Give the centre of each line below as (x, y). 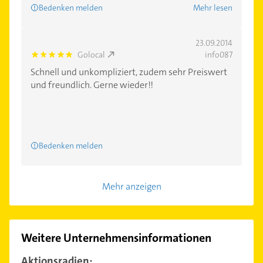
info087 (219, 55)
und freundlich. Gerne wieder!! (92, 85)
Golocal (91, 55)
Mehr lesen (213, 8)
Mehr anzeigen (131, 187)
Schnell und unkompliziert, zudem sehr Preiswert (129, 72)
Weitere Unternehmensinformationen (116, 238)
